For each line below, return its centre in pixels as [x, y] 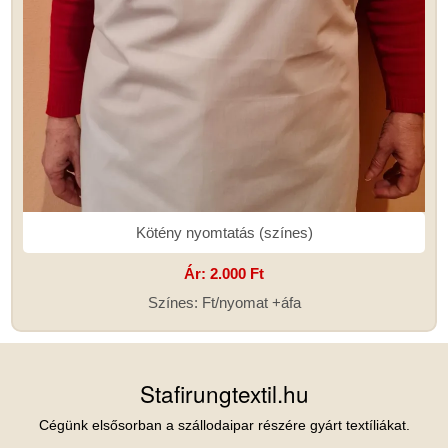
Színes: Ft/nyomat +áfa [224, 302]
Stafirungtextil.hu [224, 392]
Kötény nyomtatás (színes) [224, 232]
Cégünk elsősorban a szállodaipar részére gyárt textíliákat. [224, 425]
